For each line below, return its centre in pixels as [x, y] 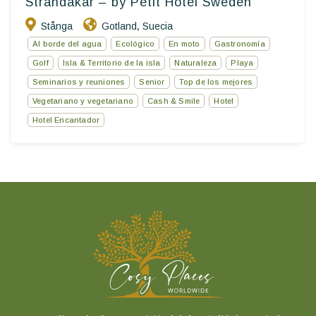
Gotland [119, 26]
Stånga [57, 26]
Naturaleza [196, 63]
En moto [184, 44]
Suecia [158, 26]
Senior [152, 82]
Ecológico [135, 44]
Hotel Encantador [66, 120]
